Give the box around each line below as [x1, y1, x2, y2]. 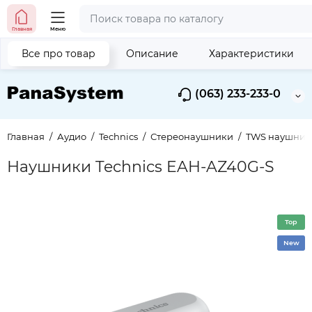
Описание [126, 47, 178, 60]
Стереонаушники [150, 131, 233, 142]
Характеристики [209, 47, 294, 60]
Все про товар [22, 47, 95, 60]
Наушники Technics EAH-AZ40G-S [7, 157, 274, 176]
